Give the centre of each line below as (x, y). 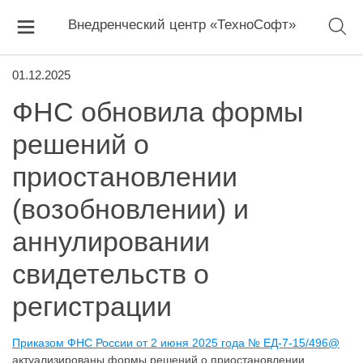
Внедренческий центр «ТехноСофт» (181, 25)
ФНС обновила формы (158, 112)
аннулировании (111, 241)
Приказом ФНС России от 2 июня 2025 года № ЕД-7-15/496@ (176, 343)
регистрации (92, 306)
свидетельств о (111, 274)
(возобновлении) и (130, 209)
